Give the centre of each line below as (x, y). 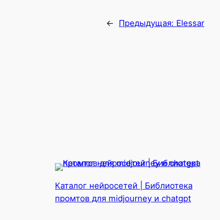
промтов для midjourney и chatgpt (123, 199)
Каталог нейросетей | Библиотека (124, 186)
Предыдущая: (148, 23)
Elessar (190, 23)
